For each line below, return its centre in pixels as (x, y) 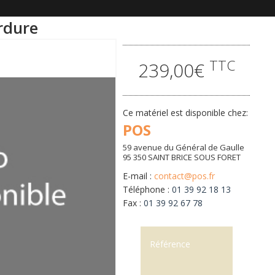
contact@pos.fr (185, 176)
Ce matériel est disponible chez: (186, 113)
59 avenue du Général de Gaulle (184, 147)
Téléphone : (148, 189)
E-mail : (139, 176)
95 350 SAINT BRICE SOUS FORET (182, 157)
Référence (170, 244)
